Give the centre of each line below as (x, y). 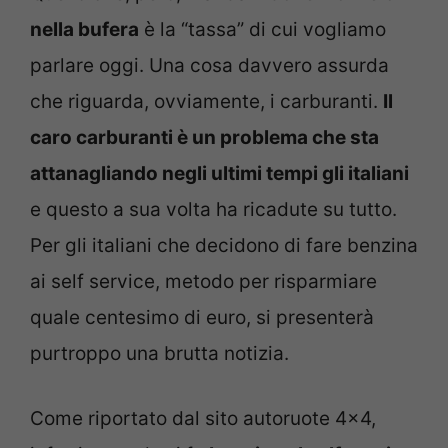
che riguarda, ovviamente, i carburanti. (206, 102)
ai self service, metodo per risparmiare (203, 282)
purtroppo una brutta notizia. (159, 354)
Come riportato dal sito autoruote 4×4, (203, 418)
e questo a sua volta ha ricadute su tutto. (213, 210)
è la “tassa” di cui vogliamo (262, 30)
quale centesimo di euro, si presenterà (202, 318)
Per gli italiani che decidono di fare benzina (224, 246)
